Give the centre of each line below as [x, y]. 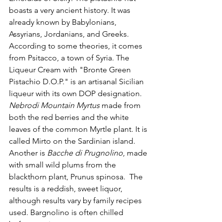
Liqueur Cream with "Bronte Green [71, 69]
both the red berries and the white [70, 117]
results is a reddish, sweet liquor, [67, 188]
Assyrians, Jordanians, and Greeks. [70, 34]
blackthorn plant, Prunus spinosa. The [77, 176]
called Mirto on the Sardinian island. [73, 141]
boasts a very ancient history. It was [71, 10]
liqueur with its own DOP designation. [75, 93]
